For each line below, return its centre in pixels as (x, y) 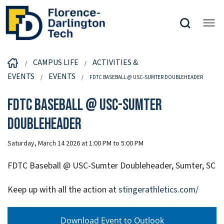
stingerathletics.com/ (158, 189)
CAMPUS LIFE (56, 62)
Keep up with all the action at (63, 189)
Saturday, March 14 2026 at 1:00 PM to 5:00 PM (75, 143)
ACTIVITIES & (115, 62)
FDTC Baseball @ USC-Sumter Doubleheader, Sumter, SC (111, 165)
